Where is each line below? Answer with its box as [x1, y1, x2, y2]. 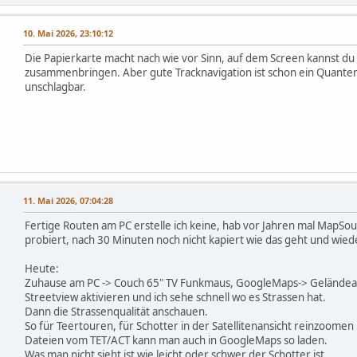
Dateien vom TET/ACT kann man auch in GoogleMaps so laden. [25, 333, 328, 348]
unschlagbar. [25, 79, 86, 94]
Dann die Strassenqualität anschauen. [25, 304, 208, 320]
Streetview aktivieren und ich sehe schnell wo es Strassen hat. [25, 290, 326, 305]
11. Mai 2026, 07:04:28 [23, 194, 113, 207]
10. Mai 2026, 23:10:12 [23, 26, 113, 39]
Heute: [25, 261, 59, 277]
